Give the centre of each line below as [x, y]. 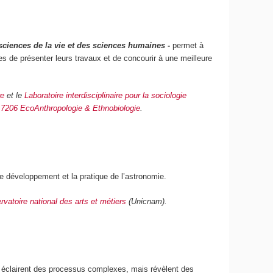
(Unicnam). [147, 201]
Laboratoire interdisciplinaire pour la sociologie [106, 96]
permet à [188, 45]
